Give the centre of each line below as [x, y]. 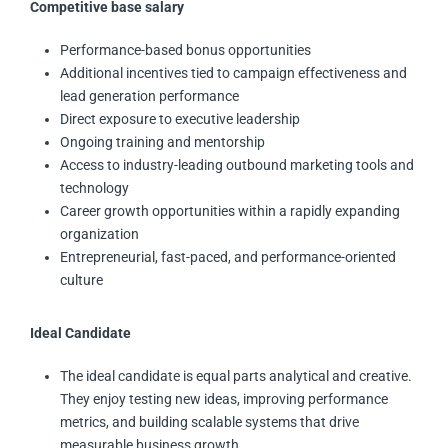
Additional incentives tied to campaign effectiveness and [233, 73]
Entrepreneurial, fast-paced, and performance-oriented [228, 257]
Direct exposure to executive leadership [180, 119]
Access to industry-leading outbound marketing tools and [237, 165]
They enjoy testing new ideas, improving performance [224, 399]
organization [99, 234]
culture [81, 280]
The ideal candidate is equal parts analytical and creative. [236, 376]
